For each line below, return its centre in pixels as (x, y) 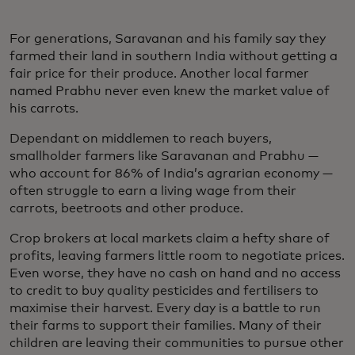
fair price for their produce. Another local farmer (159, 73)
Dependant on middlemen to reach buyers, (141, 138)
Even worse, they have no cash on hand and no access (175, 273)
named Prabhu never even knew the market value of (170, 91)
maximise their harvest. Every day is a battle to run (165, 308)
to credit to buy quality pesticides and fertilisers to (164, 290)
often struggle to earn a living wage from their (153, 191)
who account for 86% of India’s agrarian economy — (171, 173)
